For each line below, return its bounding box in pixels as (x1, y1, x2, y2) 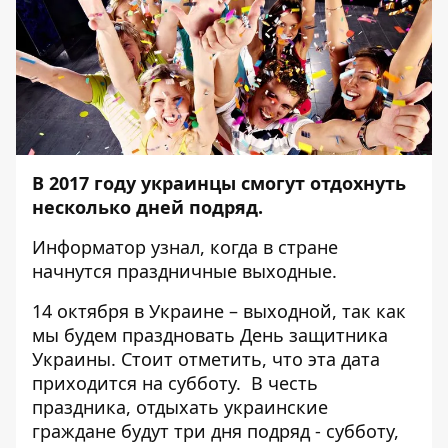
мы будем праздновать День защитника (32, 323, 388, 347)
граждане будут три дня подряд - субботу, (32, 419, 399, 443)
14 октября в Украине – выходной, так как (32, 299, 406, 323)
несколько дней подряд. (32, 195, 263, 219)
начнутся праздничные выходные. (32, 259, 337, 283)
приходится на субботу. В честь (32, 371, 318, 395)
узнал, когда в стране (146, 235, 338, 259)
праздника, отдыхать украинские (32, 395, 328, 419)
